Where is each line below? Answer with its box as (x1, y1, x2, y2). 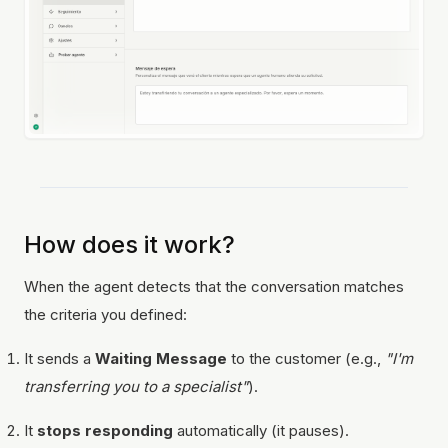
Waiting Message (95, 348, 227, 368)
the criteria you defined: (24, 304, 187, 324)
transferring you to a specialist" (24, 376, 248, 396)
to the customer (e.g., (227, 348, 385, 368)
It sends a (24, 348, 95, 368)
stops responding (37, 420, 173, 440)
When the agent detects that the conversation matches (24, 276, 404, 296)
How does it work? (24, 229, 235, 259)
